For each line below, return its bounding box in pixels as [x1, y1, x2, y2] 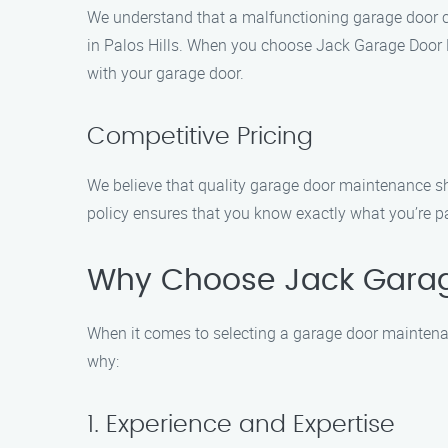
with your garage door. [87, 62, 244, 84]
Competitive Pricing [87, 125, 313, 149]
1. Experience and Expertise [87, 413, 395, 437]
